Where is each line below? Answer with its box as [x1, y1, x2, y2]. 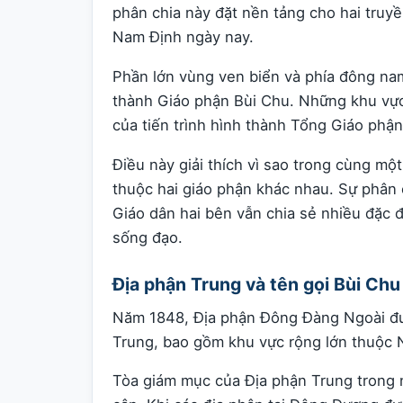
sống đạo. [112, 228, 183, 246]
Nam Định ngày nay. [112, 28, 254, 47]
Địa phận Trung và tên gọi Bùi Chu [112, 273, 400, 295]
